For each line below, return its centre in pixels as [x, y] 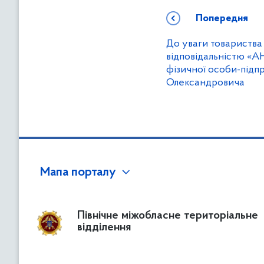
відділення [104, 227]
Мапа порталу [78, 173]
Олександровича [205, 83]
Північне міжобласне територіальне [168, 216]
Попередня [222, 19]
